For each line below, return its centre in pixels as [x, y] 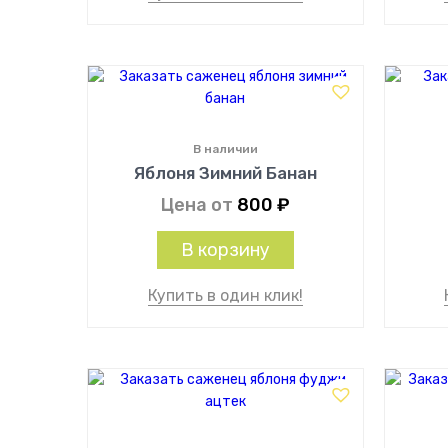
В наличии [225, 149]
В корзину [225, 250]
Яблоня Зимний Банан [225, 173]
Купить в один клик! [225, 295]
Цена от [198, 205]
